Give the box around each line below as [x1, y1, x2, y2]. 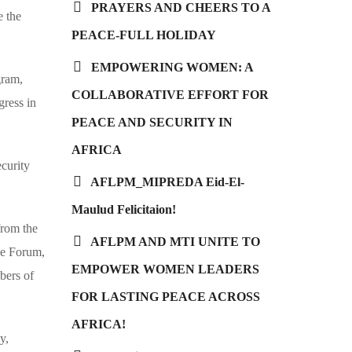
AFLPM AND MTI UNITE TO [90, 235, 260, 249]
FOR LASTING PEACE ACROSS [71, 290, 260, 304]
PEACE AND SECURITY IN [71, 115, 233, 130]
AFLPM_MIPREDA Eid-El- [90, 175, 244, 189]
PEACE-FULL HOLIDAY [71, 28, 216, 42]
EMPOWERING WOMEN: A [91, 60, 253, 75]
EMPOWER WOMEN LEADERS [71, 262, 259, 277]
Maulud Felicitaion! [71, 203, 176, 217]
